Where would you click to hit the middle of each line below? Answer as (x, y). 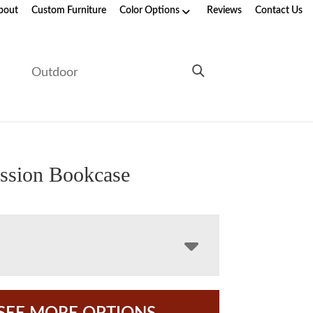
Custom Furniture (69, 10)
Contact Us (279, 10)
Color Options (150, 10)
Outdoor (55, 72)
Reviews (224, 10)
